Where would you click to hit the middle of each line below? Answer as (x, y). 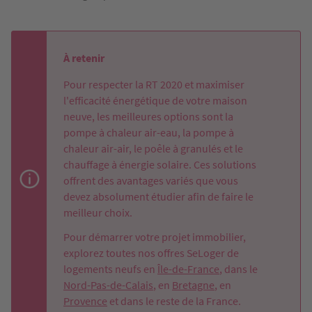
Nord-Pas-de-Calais (108, 284)
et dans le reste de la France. (174, 301)
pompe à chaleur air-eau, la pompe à (149, 132)
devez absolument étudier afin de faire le (158, 196)
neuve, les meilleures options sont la (148, 116)
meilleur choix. (98, 212)
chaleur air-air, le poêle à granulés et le (153, 148)
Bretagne (193, 284)
